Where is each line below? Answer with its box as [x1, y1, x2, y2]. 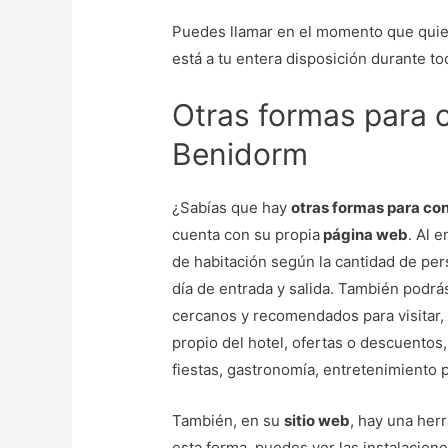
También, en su [172, 411, 285, 431]
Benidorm [172, 136, 309, 173]
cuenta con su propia [172, 225, 321, 245]
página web [320, 225, 409, 245]
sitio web [284, 411, 351, 431]
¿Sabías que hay [172, 198, 292, 218]
